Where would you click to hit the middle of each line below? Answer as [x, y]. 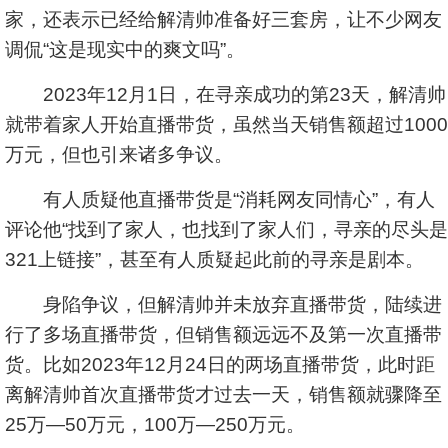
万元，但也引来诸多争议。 [119, 154]
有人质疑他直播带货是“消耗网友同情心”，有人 [220, 199]
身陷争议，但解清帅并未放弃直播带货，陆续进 [223, 304]
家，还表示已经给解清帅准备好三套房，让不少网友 [223, 19]
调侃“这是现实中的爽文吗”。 [125, 49]
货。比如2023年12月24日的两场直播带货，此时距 [220, 364]
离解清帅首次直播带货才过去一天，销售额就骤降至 [223, 394]
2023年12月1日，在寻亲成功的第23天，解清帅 [225, 94]
